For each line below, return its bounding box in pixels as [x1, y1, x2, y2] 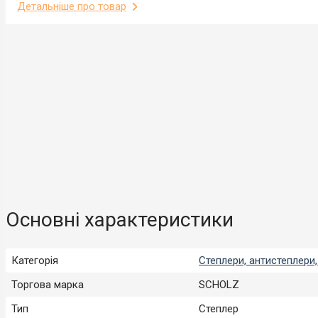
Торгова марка [11, 278, 84, 291]
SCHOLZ [199, 278, 239, 291]
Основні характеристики [6, 207, 234, 231]
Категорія [11, 253, 58, 267]
